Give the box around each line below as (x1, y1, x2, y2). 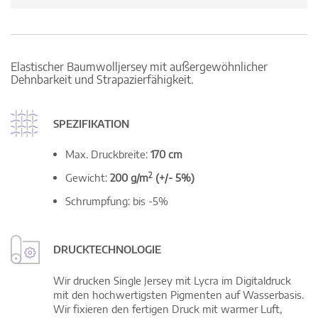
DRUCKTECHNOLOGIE (53, 243, 161, 256)
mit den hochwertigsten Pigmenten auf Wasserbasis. (53, 288, 304, 302)
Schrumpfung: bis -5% (65, 194, 168, 208)
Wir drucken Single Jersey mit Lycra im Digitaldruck (53, 274, 291, 287)
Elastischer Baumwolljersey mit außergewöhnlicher (11, 60, 268, 75)
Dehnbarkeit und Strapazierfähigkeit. (11, 72, 194, 87)
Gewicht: (65, 171, 110, 185)
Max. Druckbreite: (65, 148, 150, 161)
